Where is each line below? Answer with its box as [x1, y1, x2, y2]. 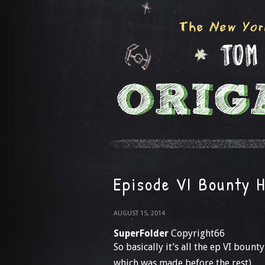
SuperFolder [114, 228, 169, 239]
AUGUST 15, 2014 [114, 209, 165, 217]
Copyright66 [169, 228, 225, 239]
